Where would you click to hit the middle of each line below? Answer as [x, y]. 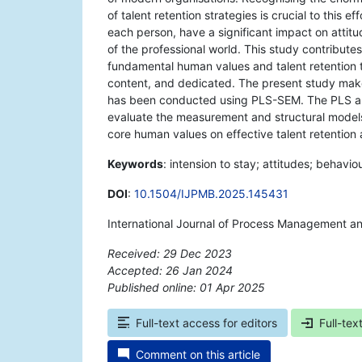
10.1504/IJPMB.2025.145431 [211, 194]
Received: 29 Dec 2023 [170, 254]
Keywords [135, 164]
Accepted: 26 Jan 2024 [170, 271]
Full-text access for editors [206, 323]
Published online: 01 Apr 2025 [186, 288]
